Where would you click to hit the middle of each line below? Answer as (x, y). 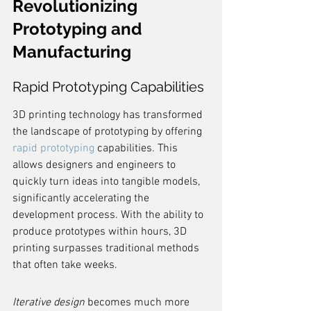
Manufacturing (72, 52)
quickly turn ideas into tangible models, (108, 182)
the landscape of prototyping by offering (109, 132)
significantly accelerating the (82, 199)
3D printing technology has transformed (109, 115)
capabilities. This (137, 149)
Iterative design (49, 303)
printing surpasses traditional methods (107, 249)
